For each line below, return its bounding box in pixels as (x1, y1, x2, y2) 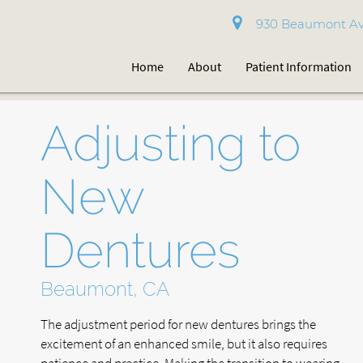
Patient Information (246, 58, 352, 75)
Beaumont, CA (41, 277, 169, 301)
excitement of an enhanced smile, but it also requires (41, 335, 327, 352)
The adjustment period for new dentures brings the (41, 315, 316, 333)
